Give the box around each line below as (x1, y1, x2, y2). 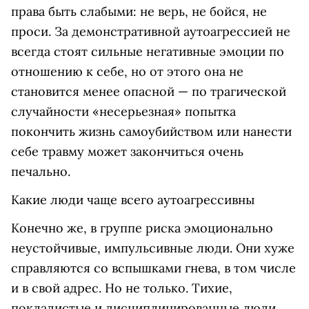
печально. (11, 163, 70, 179)
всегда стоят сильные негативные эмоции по (11, 43, 284, 59)
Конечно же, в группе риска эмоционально (11, 220, 273, 236)
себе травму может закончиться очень (11, 143, 243, 159)
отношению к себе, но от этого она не (11, 63, 243, 79)
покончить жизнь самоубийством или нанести (11, 123, 292, 139)
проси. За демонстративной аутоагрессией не (11, 23, 290, 39)
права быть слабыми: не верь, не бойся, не (11, 3, 267, 19)
